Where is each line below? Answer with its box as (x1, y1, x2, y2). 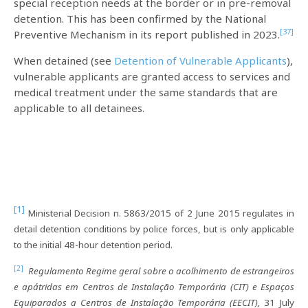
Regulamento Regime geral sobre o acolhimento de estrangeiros (27, 264, 295, 277)
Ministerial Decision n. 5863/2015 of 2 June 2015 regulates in (25, 206, 294, 219)
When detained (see (14, 53, 114, 67)
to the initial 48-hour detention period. (14, 238, 173, 251)
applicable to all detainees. (14, 100, 144, 115)
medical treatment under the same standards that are (14, 85, 278, 99)
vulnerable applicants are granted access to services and (14, 69, 290, 83)
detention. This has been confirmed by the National (14, 11, 266, 25)
